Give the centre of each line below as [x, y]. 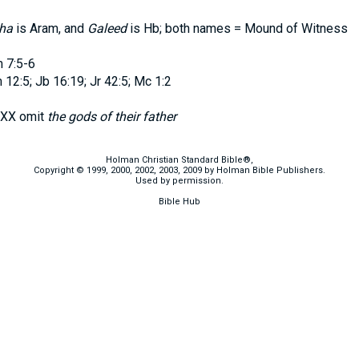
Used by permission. [179, 181]
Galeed [107, 28]
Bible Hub [179, 202]
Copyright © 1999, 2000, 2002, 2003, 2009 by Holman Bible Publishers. [179, 170]
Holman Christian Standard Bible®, [179, 160]
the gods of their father [111, 117]
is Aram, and [50, 28]
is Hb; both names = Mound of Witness [237, 28]
